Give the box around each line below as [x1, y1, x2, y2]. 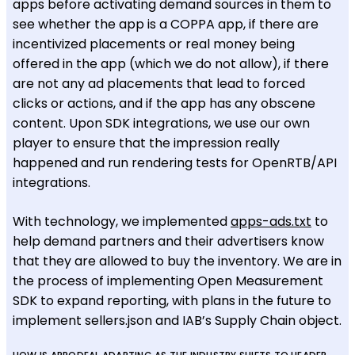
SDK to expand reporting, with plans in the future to [13, 291, 331, 310]
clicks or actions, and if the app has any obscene [13, 94, 315, 113]
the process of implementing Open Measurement [13, 271, 323, 290]
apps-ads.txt [231, 212, 311, 231]
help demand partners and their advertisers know [13, 231, 324, 250]
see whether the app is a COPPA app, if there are [13, 14, 319, 33]
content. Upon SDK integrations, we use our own [13, 113, 310, 132]
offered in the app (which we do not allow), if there [13, 54, 329, 73]
